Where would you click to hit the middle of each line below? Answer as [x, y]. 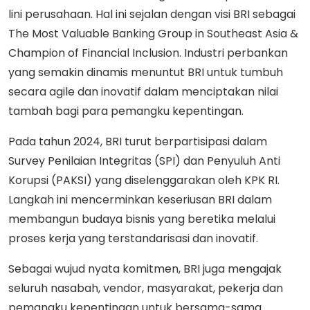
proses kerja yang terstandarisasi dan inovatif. [133, 238]
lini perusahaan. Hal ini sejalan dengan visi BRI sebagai [152, 14]
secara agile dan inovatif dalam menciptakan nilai [143, 91]
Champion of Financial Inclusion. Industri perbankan [148, 53]
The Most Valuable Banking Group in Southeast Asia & [153, 33]
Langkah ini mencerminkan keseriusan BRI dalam [140, 199]
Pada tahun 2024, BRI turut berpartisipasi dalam [138, 141]
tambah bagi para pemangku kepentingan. [126, 111]
